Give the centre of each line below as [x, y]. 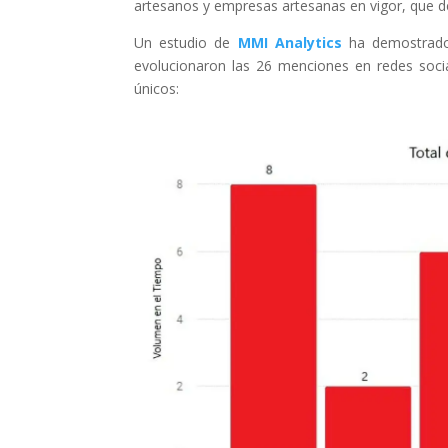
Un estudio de [186, 42]
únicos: [157, 88]
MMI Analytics [289, 42]
